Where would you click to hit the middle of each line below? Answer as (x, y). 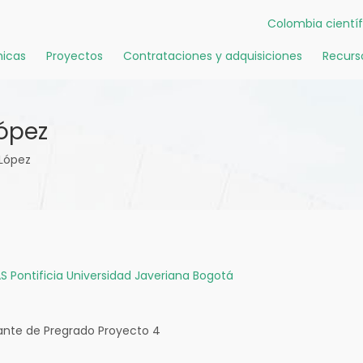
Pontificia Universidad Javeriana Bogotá (122, 275)
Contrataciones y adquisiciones (213, 56)
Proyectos (75, 56)
